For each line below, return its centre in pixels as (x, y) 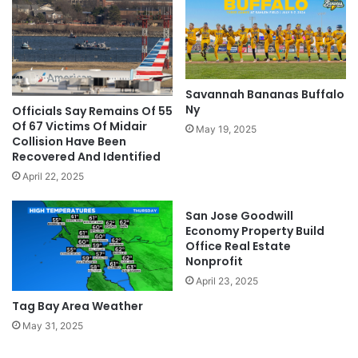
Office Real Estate (238, 246)
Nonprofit (214, 261)
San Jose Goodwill (239, 215)
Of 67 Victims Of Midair (80, 126)
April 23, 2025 (227, 280)
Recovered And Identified (86, 156)
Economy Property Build (255, 231)
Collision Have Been (69, 141)
